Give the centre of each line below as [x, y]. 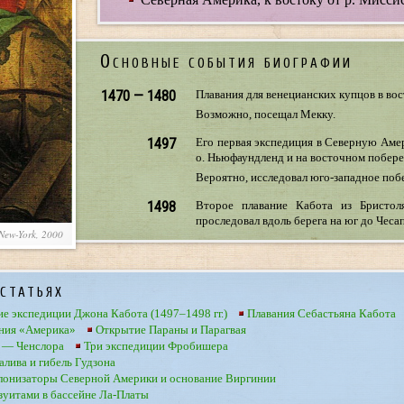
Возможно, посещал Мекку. [266, 115]
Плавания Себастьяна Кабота [322, 314]
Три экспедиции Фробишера [156, 346]
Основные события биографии [226, 62]
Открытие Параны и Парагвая [171, 330]
